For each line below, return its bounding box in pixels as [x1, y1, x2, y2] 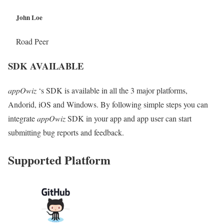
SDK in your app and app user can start [65, 112, 191, 123]
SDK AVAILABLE [8, 59, 83, 72]
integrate [8, 112, 37, 123]
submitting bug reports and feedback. [8, 126, 124, 137]
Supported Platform [8, 150, 110, 168]
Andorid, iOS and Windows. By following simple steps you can [8, 98, 208, 109]
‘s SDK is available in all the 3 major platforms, [36, 84, 187, 95]
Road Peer [16, 36, 48, 47]
